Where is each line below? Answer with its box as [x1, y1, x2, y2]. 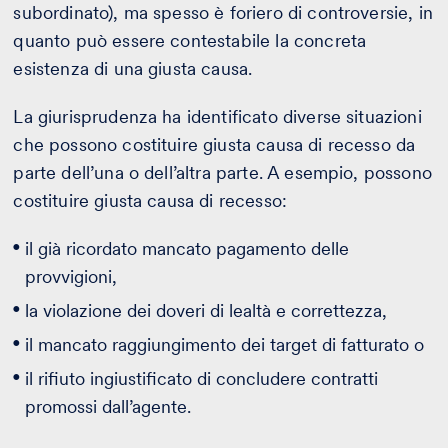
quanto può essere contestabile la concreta [13, 29, 367, 51]
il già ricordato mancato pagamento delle [25, 237, 350, 259]
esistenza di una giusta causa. [13, 57, 253, 79]
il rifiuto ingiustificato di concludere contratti [25, 367, 379, 389]
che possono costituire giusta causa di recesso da [13, 133, 416, 155]
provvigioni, [25, 265, 123, 287]
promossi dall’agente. [25, 395, 192, 417]
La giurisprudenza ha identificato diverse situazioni [13, 105, 422, 127]
